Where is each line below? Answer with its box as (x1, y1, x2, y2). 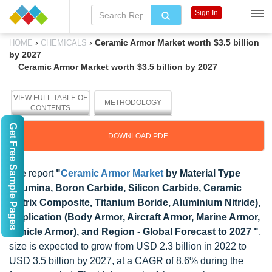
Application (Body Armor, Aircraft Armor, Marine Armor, (9, 212, 260, 222)
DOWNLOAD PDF (108, 132, 168, 140)
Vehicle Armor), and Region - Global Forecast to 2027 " (9, 226, 259, 237)
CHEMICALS (38, 38, 89, 47)
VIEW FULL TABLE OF (13, 93, 87, 102)
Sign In (194, 8, 218, 17)
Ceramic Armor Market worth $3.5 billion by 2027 (18, 62, 217, 72)
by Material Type (163, 168, 240, 178)
